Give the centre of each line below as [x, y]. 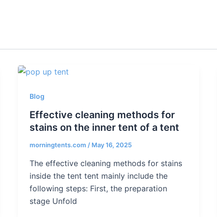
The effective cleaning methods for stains [106, 163]
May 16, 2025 [112, 145]
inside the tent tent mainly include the [99, 176]
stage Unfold [54, 201]
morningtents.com [59, 145]
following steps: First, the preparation [99, 188]
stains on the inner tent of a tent [105, 128]
